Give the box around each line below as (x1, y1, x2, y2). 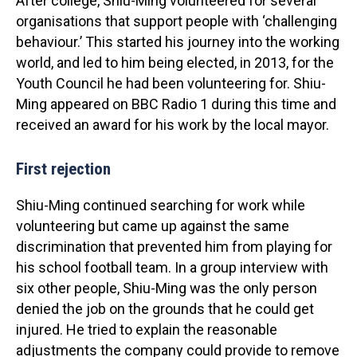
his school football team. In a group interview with (16, 259, 328, 276)
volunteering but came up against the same (16, 218, 289, 234)
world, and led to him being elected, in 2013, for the (16, 54, 334, 71)
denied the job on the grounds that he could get (16, 300, 314, 317)
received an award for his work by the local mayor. (16, 116, 329, 133)
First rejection (16, 159, 111, 178)
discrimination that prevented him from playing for (16, 238, 332, 255)
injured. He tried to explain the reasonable (16, 321, 277, 338)
